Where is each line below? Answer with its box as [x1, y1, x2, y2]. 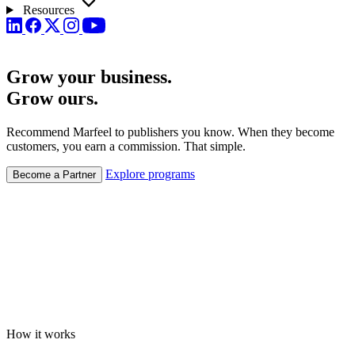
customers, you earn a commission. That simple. [6, 139, 246, 153]
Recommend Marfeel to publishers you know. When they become [6, 124, 334, 139]
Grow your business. [6, 66, 172, 87]
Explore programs [105, 166, 195, 181]
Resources [22, 3, 74, 17]
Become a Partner [13, 168, 96, 181]
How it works [6, 326, 75, 341]
